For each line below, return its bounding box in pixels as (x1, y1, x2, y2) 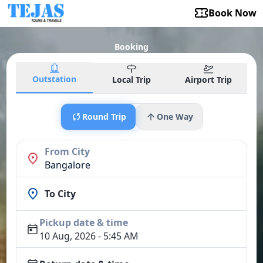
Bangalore (45, 159, 91, 172)
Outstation (32, 73, 77, 85)
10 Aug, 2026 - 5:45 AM (39, 230, 139, 243)
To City (45, 187, 76, 201)
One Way (156, 111, 193, 123)
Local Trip (112, 74, 151, 86)
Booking (114, 41, 149, 53)
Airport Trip (185, 74, 232, 86)
